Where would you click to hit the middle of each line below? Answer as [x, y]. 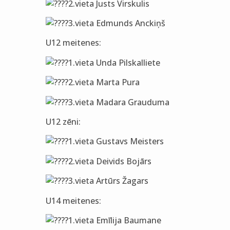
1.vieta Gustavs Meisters [116, 141]
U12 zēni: [63, 121]
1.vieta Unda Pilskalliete [114, 62]
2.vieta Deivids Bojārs [110, 161]
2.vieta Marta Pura [104, 82]
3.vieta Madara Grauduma [119, 102]
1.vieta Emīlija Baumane [114, 220]
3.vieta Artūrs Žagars [108, 181]
